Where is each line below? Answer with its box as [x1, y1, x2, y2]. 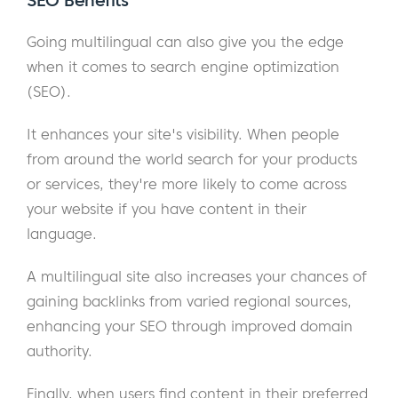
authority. [27, 342, 92, 361]
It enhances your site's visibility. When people [27, 125, 339, 144]
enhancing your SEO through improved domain [27, 317, 353, 336]
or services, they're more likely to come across [27, 175, 346, 194]
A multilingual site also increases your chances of [27, 267, 367, 286]
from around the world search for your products [27, 150, 357, 169]
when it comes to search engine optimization [27, 58, 339, 76]
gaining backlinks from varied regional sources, [27, 292, 352, 311]
